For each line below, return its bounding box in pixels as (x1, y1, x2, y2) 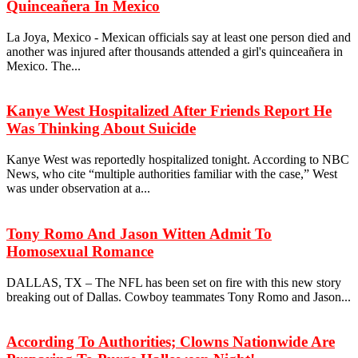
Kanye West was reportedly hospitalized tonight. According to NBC (6, 153, 349, 167)
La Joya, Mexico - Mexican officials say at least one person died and (6, 30, 351, 44)
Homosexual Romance (6, 242, 153, 260)
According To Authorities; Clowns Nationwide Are (6, 333, 335, 351)
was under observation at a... (6, 181, 150, 196)
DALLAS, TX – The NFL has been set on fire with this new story (6, 275, 341, 289)
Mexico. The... (6, 58, 81, 73)
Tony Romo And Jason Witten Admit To (6, 225, 272, 242)
